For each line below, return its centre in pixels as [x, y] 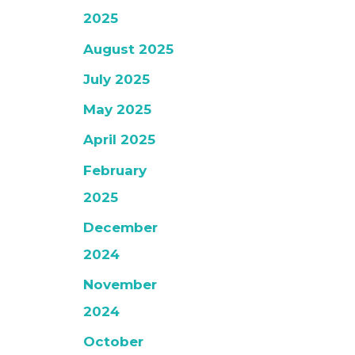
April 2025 [120, 140]
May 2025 [118, 110]
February [115, 170]
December [121, 227]
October [114, 342]
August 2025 [129, 49]
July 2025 [117, 79]
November [120, 285]
